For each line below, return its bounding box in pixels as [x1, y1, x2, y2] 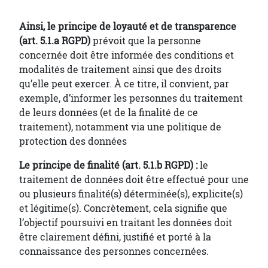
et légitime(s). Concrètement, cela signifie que [19, 202, 227, 215]
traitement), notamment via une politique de [19, 120, 221, 134]
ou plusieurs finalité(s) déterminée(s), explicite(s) [19, 187, 243, 201]
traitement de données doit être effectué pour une [19, 173, 249, 187]
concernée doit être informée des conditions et [19, 48, 234, 62]
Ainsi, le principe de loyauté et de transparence [19, 20, 236, 33]
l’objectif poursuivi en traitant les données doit [19, 216, 232, 230]
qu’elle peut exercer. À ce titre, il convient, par [19, 77, 229, 91]
